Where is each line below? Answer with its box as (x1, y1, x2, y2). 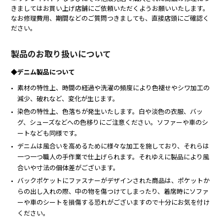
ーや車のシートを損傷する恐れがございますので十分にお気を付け (17, 197, 210, 207)
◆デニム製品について (11, 67, 75, 76)
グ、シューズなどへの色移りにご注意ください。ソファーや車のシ (17, 117, 209, 127)
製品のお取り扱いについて (11, 47, 111, 60)
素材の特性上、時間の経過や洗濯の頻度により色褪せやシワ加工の (17, 82, 210, 92)
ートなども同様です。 (17, 128, 81, 138)
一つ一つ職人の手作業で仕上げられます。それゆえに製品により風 (17, 151, 210, 161)
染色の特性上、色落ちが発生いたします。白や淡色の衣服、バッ (17, 106, 203, 116)
